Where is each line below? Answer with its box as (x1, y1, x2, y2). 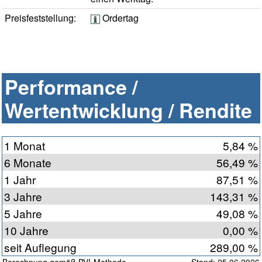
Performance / (5, 73, 137, 101)
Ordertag (100, 11, 139, 25)
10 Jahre (4, 222, 49, 239)
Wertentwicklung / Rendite (5, 96, 252, 125)
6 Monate (4, 154, 51, 171)
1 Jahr (4, 171, 36, 188)
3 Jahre (4, 188, 42, 205)
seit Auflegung (4, 239, 77, 256)
